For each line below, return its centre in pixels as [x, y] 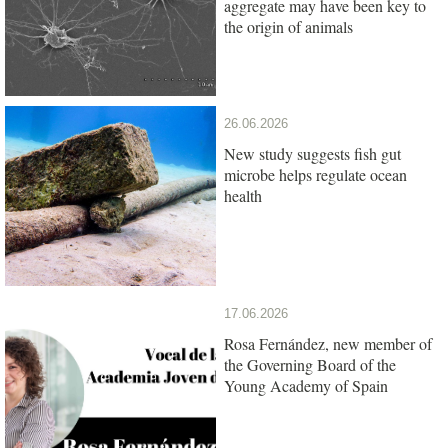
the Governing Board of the [310, 364]
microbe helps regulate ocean [315, 174]
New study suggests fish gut [312, 153]
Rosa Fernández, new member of [328, 343]
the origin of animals [288, 26]
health [243, 195]
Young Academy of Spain [306, 385]
